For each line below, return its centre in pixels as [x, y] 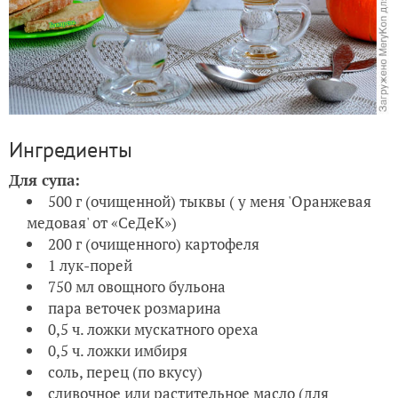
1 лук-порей [90, 265]
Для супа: [44, 179]
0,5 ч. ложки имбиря [118, 350]
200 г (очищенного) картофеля [154, 243]
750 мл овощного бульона [137, 286]
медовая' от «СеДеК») [102, 222]
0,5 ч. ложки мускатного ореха [153, 329]
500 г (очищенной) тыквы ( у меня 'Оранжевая [210, 201]
